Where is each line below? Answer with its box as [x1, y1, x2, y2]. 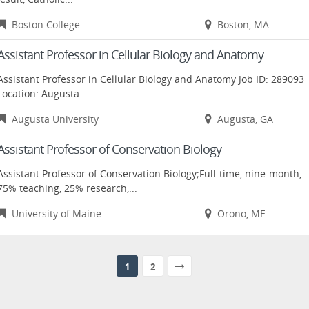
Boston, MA [217, 18, 269, 31]
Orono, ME [217, 207, 266, 220]
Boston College [12, 18, 81, 31]
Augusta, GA [217, 112, 273, 126]
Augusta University [12, 112, 99, 126]
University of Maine [12, 207, 102, 220]
